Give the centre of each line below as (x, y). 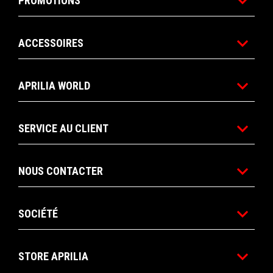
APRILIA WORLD (54, 86)
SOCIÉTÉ (38, 214)
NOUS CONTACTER (61, 171)
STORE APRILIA (53, 257)
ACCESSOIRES (51, 43)
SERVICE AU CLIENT (63, 129)
